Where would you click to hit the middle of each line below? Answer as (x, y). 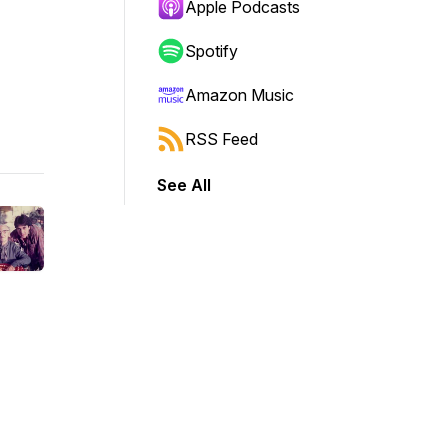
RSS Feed (221, 139)
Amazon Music (239, 95)
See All (184, 185)
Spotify (211, 51)
